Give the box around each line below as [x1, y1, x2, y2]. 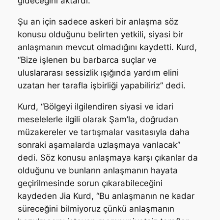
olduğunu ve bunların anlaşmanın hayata [17, 165, 178, 175]
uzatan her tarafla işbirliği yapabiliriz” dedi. [17, 80, 186, 90]
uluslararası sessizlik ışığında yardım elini [17, 67, 179, 78]
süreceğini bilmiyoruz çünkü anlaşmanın [17, 203, 174, 214]
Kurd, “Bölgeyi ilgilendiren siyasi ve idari [17, 101, 173, 111]
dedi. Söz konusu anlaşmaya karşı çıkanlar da [17, 152, 198, 163]
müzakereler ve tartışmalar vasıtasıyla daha [17, 127, 190, 137]
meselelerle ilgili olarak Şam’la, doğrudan [17, 114, 178, 124]
